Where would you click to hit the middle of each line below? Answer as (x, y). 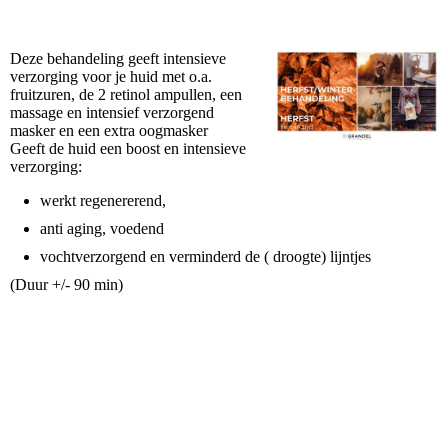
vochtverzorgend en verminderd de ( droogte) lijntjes (205, 256)
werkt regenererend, (103, 200)
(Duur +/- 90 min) (66, 284)
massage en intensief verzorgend (112, 112)
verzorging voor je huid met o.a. (111, 76)
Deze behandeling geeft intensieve (118, 58)
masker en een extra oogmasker (109, 130)
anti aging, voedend (102, 228)
